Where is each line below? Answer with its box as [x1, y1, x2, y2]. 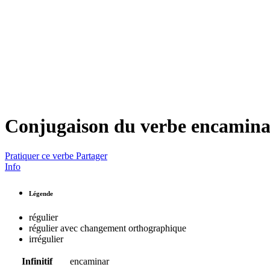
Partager [76, 150, 107, 161]
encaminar [70, 256, 109, 266]
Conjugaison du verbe [5, 115, 191, 137]
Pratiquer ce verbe [5, 150, 74, 161]
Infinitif [22, 256, 52, 266]
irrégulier [29, 233, 63, 244]
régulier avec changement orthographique [29, 222, 186, 233]
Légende [29, 189, 53, 197]
